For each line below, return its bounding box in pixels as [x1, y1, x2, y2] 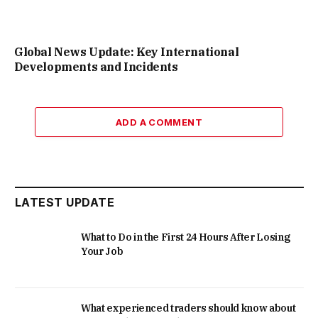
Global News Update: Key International [14, 44, 239, 59]
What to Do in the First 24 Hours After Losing [81, 230, 290, 243]
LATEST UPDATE [15, 194, 115, 209]
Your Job [81, 244, 124, 258]
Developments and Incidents [14, 59, 178, 74]
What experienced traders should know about [81, 302, 296, 315]
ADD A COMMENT [115, 116, 203, 128]
